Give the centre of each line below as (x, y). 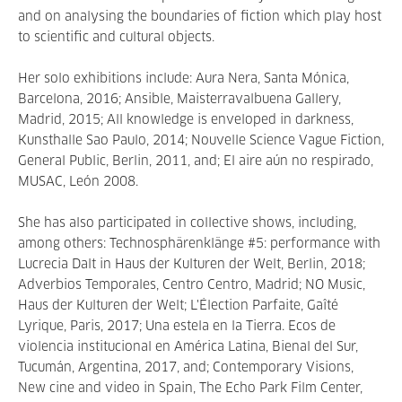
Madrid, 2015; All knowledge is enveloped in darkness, (186, 120)
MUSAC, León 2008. (78, 182)
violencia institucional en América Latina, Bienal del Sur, (188, 347)
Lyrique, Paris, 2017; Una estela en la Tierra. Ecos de (177, 327)
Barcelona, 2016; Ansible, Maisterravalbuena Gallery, (179, 100)
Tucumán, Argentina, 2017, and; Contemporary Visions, (186, 368)
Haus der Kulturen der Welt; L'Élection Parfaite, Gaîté (178, 306)
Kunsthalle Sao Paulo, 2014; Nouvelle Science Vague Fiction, (201, 141)
